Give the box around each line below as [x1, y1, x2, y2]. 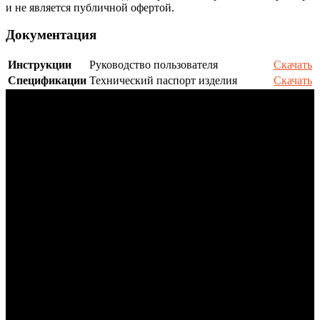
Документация [6, 27, 96, 43]
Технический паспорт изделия [89, 74, 237, 87]
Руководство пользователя [89, 59, 218, 71]
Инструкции [8, 59, 71, 71]
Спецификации [8, 74, 86, 87]
